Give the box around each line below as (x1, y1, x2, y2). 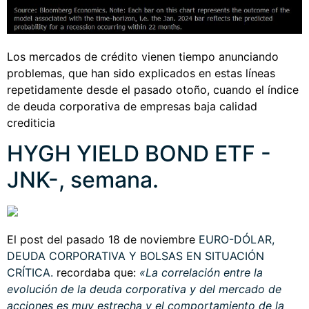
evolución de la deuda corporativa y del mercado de (7, 281, 281, 296)
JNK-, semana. (7, 166, 159, 194)
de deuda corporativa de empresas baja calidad (7, 99, 257, 113)
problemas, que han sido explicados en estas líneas (7, 66, 275, 80)
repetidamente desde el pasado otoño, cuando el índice (7, 82, 299, 97)
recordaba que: (57, 265, 136, 279)
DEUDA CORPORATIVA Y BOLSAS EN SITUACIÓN (7, 248, 264, 263)
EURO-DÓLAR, (199, 232, 275, 246)
